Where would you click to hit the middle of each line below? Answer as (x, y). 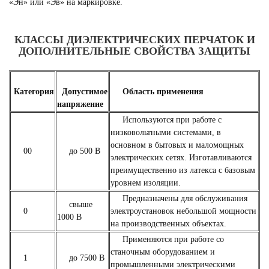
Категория (34, 92)
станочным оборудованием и (163, 252)
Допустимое (82, 92)
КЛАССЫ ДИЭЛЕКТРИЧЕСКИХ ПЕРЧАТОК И (134, 40)
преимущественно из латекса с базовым (183, 170)
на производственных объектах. (168, 224)
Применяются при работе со (167, 239)
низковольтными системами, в (166, 132)
